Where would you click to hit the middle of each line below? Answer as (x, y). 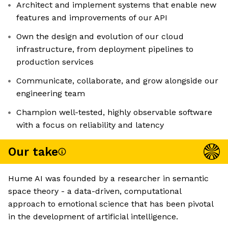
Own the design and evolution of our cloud (100, 37)
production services (55, 62)
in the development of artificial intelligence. (93, 217)
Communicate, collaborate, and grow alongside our (117, 81)
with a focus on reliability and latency (90, 125)
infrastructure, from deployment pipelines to (105, 49)
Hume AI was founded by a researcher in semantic (108, 179)
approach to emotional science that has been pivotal (111, 204)
